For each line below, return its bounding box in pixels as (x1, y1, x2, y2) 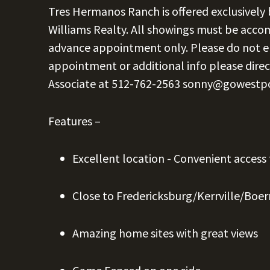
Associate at (48, 76, 111, 91)
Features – (48, 113, 101, 128)
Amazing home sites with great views (72, 225, 258, 240)
